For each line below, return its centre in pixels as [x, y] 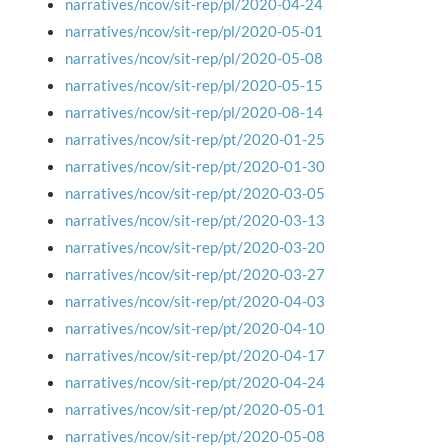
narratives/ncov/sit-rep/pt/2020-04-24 [195, 382]
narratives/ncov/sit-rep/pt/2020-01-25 [195, 139]
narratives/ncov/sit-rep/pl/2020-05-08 [194, 58]
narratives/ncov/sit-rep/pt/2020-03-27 [195, 274]
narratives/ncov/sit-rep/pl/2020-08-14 [194, 112]
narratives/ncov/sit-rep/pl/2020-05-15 [194, 85]
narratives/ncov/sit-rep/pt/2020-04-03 [195, 301]
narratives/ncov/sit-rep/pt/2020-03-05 [195, 193]
